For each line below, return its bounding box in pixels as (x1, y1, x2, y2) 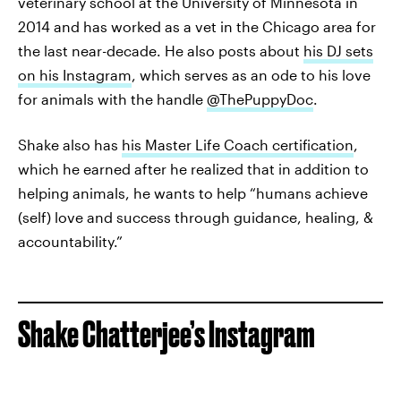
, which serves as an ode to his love (132, 66, 371, 83)
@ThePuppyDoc (207, 90, 313, 107)
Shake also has (18, 136, 122, 153)
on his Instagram (18, 66, 132, 83)
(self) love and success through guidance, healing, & (18, 209, 373, 226)
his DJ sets (303, 42, 373, 59)
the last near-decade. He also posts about (18, 42, 303, 59)
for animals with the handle (18, 90, 207, 107)
